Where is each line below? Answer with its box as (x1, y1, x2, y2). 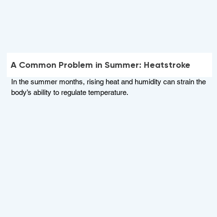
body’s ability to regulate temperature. (11, 88, 128, 97)
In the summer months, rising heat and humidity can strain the (11, 77, 206, 86)
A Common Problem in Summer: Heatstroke (11, 59, 191, 70)
